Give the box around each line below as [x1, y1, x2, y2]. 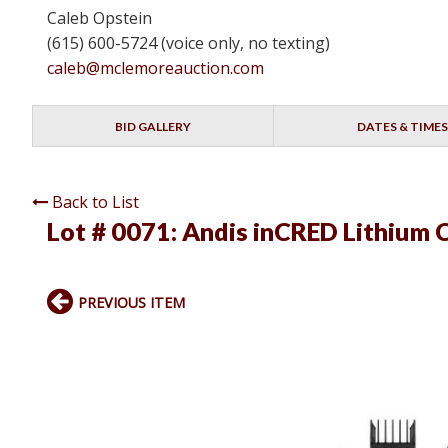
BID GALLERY [115, 119, 192, 135]
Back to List [52, 191, 139, 214]
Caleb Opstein [47, 7, 152, 30]
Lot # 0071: [47, 216, 182, 247]
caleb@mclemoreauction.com [47, 57, 264, 80]
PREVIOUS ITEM [78, 293, 185, 313]
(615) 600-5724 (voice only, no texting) [47, 32, 330, 55]
